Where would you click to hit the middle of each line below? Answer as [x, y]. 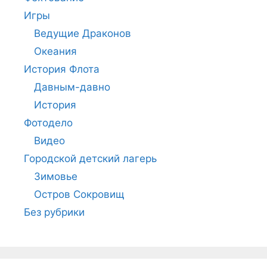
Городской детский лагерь [90, 159]
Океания [55, 52]
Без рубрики [54, 212]
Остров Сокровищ [79, 195]
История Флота [62, 69]
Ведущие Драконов [83, 34]
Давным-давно [72, 87]
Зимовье [56, 177]
